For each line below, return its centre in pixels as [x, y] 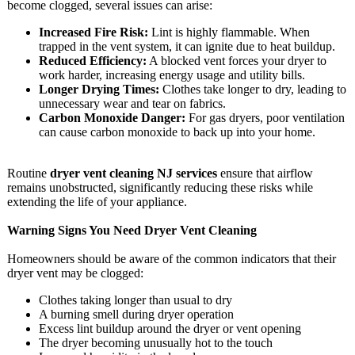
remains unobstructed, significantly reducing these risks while [160, 187]
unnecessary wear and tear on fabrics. [132, 103]
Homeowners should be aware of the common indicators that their [172, 259]
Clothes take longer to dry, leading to [253, 89]
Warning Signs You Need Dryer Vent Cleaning [132, 230]
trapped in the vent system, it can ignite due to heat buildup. [187, 46]
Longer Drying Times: [99, 89]
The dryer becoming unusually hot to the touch [156, 343]
